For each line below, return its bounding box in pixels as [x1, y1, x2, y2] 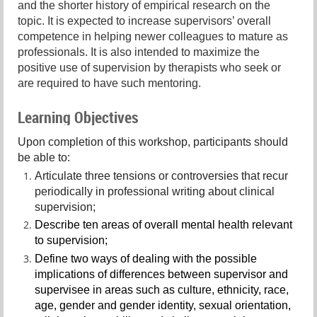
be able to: [18, 151, 70, 164]
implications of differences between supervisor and [35, 267, 288, 280]
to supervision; [35, 234, 108, 247]
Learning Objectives [18, 106, 139, 127]
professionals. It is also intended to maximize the [18, 46, 260, 59]
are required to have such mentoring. [18, 77, 201, 90]
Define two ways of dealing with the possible [35, 252, 257, 265]
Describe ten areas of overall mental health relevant [35, 219, 292, 231]
